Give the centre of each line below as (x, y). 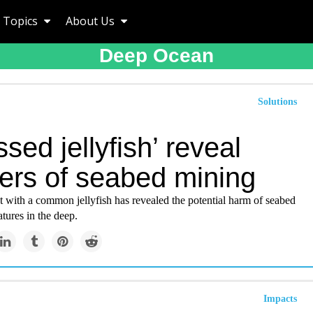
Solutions (277, 102)
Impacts (280, 299)
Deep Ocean (156, 56)
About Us (92, 21)
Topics (22, 21)
